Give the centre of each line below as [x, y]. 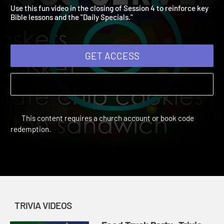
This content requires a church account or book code [113, 136]
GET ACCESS [118, 70]
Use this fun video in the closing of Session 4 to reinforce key [115, 20]
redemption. [32, 147]
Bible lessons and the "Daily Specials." [76, 30]
